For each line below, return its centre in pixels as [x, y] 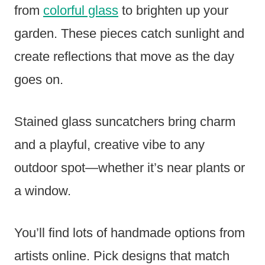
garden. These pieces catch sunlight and [129, 34]
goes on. [39, 80]
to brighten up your [173, 11]
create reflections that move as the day [124, 57]
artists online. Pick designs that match [122, 256]
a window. [43, 191]
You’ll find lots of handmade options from [130, 233]
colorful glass [81, 11]
